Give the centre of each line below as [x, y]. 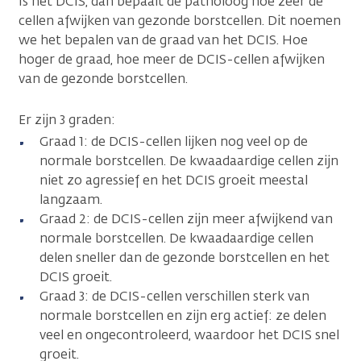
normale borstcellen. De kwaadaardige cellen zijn [189, 161]
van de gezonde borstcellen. [105, 79]
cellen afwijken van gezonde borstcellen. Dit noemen [180, 21]
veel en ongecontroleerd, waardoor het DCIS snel [189, 335]
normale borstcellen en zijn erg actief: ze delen [183, 316]
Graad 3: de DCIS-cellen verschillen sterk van [174, 297]
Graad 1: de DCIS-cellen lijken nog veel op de [174, 142]
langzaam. [71, 200]
